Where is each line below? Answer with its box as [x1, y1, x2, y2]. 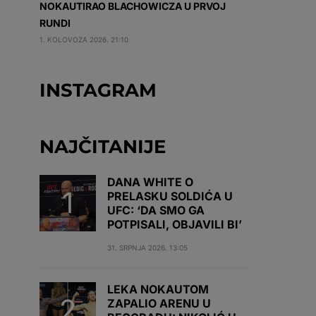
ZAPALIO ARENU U [107, 296, 211, 310]
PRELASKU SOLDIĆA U [107, 189, 233, 203]
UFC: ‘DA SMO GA [107, 203, 205, 217]
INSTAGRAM [39, 79, 157, 102]
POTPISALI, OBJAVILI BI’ [107, 217, 242, 231]
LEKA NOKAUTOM [107, 282, 209, 296]
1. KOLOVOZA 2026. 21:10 [39, 35, 128, 44]
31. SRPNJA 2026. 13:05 [107, 243, 188, 252]
